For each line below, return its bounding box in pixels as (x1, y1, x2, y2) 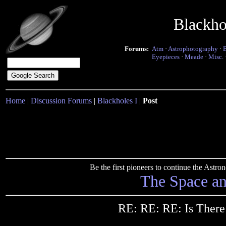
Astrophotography (168, 45, 218, 52)
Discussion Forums (31, 96, 92, 105)
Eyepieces (152, 53, 180, 61)
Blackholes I (97, 96, 137, 105)
